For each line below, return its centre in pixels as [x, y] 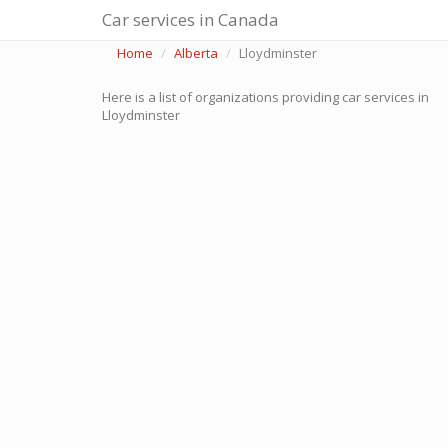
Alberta [196, 53]
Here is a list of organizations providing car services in [265, 97]
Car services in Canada [190, 19]
